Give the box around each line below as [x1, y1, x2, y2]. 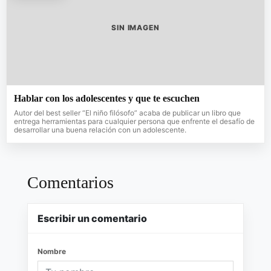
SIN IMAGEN [111, 23, 160, 32]
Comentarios [27, 173, 114, 192]
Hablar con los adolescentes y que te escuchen [14, 93, 200, 103]
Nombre [38, 247, 66, 256]
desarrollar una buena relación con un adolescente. [14, 125, 186, 134]
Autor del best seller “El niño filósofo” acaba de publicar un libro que [14, 108, 241, 117]
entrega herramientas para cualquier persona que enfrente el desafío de [14, 117, 255, 126]
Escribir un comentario [38, 212, 147, 224]
